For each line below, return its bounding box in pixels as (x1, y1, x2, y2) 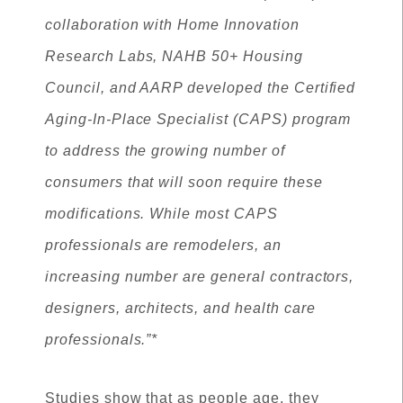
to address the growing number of (45, 143, 285, 158)
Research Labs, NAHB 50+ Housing (45, 49, 303, 64)
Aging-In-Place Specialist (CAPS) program (45, 112, 352, 127)
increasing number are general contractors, (45, 269, 354, 284)
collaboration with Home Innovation (45, 17, 300, 32)
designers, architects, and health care (45, 300, 316, 316)
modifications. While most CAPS (45, 206, 278, 221)
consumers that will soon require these (45, 175, 323, 190)
